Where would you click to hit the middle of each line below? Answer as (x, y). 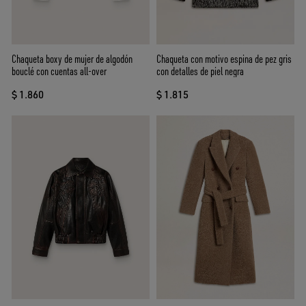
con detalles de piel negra (200, 71)
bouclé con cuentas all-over (59, 71)
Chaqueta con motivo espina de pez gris (224, 58)
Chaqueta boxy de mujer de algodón (72, 58)
